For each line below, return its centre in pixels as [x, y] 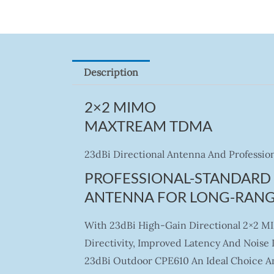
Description [111, 72]
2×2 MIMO [120, 107]
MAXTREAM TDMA [148, 126]
